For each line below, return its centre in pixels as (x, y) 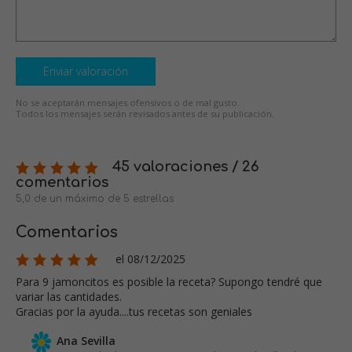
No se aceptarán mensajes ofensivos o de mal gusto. (128, 102)
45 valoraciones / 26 (184, 166)
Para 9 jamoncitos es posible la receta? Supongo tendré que (169, 281)
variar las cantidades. (69, 296)
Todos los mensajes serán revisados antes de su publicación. (145, 113)
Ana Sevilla (86, 340)
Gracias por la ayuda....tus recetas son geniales (134, 311)
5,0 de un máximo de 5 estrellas (95, 198)
